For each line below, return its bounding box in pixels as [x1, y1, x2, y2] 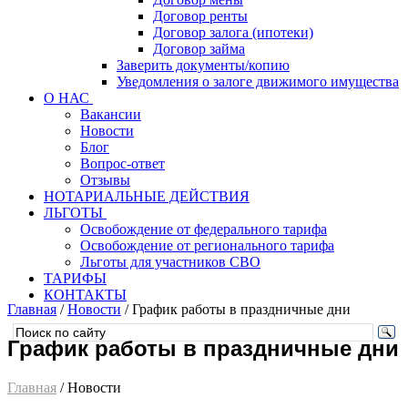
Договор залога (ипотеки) [153, 25, 313, 40]
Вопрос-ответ [80, 156, 165, 171]
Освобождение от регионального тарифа [80, 238, 334, 253]
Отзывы [80, 172, 130, 188]
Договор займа [153, 41, 245, 56]
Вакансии [80, 107, 141, 122]
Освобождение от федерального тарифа [80, 221, 327, 237]
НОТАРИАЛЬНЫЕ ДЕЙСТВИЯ [44, 189, 250, 204]
